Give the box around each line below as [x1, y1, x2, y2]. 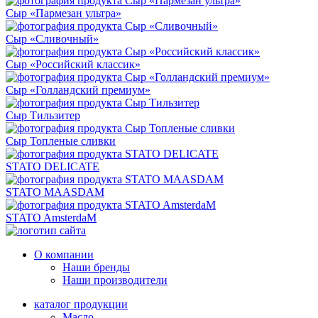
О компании [34, 248, 94, 261]
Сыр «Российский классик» [6, 57, 141, 70]
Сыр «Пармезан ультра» [6, 6, 121, 19]
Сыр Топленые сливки [6, 134, 116, 147]
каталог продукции [34, 297, 128, 310]
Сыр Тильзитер [6, 109, 80, 121]
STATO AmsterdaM [6, 211, 97, 224]
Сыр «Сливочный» [6, 32, 99, 45]
